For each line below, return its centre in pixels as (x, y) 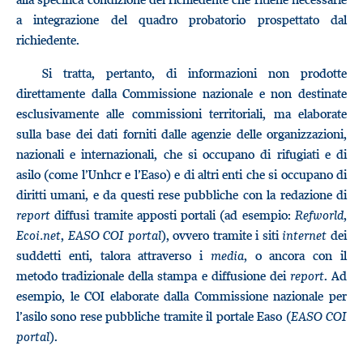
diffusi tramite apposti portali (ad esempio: (173, 215)
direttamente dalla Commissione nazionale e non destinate (181, 93)
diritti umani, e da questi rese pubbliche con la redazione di (181, 194)
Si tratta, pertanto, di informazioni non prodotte (194, 73)
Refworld (319, 215)
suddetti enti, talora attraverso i (113, 255)
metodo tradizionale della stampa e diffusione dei (153, 275)
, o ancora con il (295, 255)
